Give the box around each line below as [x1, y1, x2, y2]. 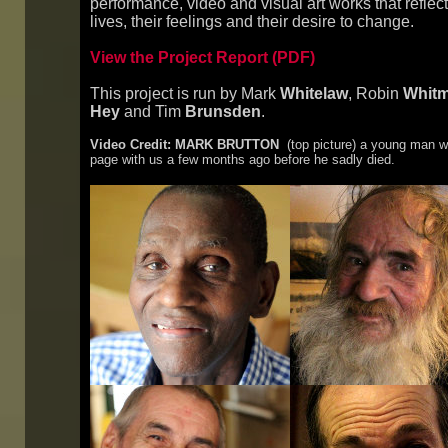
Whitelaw [280, 85, 348, 102]
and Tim [120, 103, 185, 120]
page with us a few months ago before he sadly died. [90, 152, 395, 167]
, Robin [348, 85, 403, 102]
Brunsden [185, 103, 261, 120]
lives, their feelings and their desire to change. [90, 13, 418, 30]
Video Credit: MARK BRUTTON [90, 137, 279, 152]
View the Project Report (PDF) [90, 49, 315, 66]
